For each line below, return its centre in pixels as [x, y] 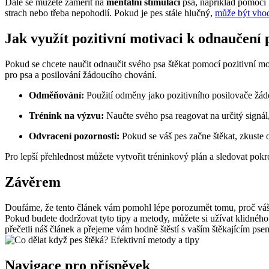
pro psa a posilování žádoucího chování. [81, 75]
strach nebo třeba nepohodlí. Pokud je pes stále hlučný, [110, 13]
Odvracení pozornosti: [74, 136]
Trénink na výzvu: [66, 116]
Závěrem [33, 182]
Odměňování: [56, 95]
